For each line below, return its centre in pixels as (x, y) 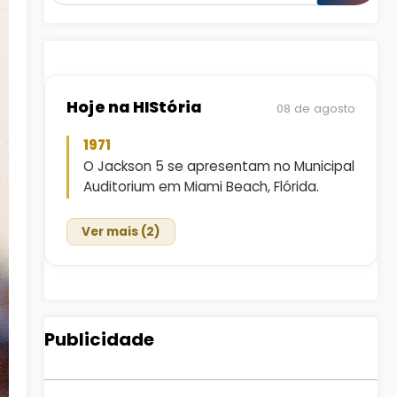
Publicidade (99, 339)
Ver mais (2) (121, 232)
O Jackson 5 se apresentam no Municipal (219, 166)
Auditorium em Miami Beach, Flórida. (201, 187)
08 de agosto (316, 109)
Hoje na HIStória (134, 107)
